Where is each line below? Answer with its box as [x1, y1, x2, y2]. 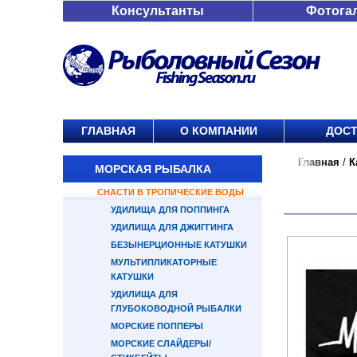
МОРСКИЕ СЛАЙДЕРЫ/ [111, 339, 211, 348]
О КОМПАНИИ [180, 124, 257, 137]
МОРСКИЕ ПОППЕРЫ [111, 321, 203, 331]
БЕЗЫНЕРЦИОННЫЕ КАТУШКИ [111, 240, 247, 249]
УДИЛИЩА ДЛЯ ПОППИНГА [111, 205, 229, 214]
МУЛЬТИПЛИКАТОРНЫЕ [111, 257, 217, 267]
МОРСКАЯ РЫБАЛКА [95, 163, 211, 175]
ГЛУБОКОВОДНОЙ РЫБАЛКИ [111, 304, 241, 313]
